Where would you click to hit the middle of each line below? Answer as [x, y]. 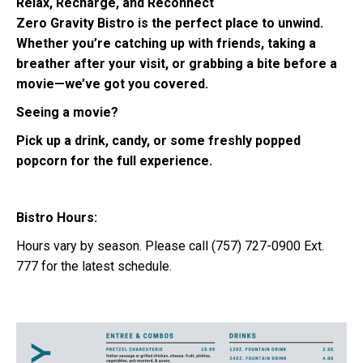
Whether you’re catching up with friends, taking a [166, 44]
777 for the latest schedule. [94, 267]
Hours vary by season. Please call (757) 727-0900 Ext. [170, 246]
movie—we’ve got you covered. [112, 84]
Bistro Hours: [57, 218]
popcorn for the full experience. [114, 161]
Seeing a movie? [67, 113]
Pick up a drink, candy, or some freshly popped [158, 141]
